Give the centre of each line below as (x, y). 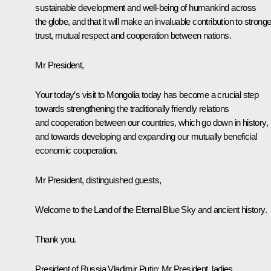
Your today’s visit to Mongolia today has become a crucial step (147, 94)
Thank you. (56, 239)
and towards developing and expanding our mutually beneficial (146, 136)
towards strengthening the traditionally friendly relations (132, 108)
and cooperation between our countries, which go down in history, (152, 122)
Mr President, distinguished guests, (98, 180)
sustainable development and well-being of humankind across (146, 7)
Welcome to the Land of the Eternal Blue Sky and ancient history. (151, 209)
